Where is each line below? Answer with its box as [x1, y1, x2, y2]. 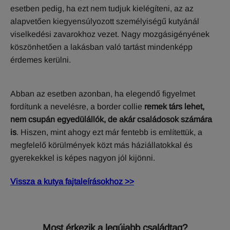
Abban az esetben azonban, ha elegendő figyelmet [10, 89, 195, 98]
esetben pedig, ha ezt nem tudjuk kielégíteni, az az [10, 4, 194, 13]
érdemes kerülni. [10, 55, 71, 64]
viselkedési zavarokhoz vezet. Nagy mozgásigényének [10, 29, 209, 39]
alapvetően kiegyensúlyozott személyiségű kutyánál [10, 16, 199, 26]
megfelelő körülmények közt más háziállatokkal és [10, 140, 193, 149]
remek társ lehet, [144, 102, 204, 111]
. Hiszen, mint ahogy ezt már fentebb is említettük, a [16, 127, 202, 137]
